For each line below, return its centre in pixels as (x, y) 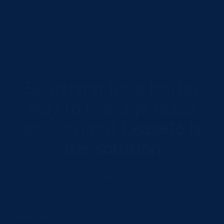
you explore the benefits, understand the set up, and (112, 188)
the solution (112, 148)
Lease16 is (162, 128)
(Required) (54, 218)
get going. (112, 198)
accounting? (72, 128)
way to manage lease (112, 108)
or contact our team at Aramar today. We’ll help (124, 177)
